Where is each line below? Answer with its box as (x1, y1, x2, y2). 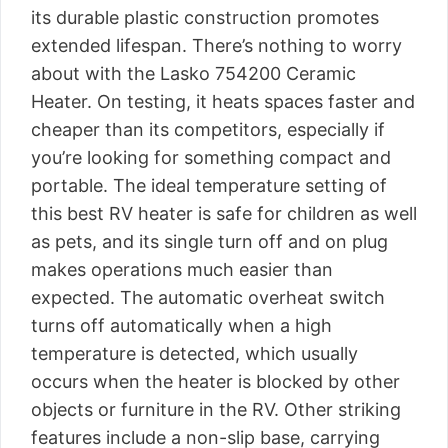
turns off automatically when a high (31, 315, 332, 336)
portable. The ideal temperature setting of (31, 175, 387, 196)
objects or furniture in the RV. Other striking (31, 399, 401, 420)
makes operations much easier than (31, 259, 333, 280)
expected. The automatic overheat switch (31, 287, 385, 308)
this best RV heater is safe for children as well (31, 203, 417, 224)
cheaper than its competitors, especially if (31, 119, 385, 140)
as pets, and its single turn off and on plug (31, 231, 388, 252)
